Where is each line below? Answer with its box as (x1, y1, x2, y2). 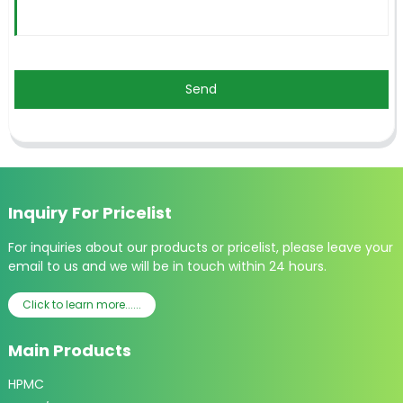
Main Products (7, 338, 131, 362)
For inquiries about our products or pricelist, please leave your (7, 237, 393, 256)
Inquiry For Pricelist (7, 201, 172, 225)
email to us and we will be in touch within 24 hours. (7, 256, 327, 275)
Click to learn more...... (22, 296, 141, 312)
